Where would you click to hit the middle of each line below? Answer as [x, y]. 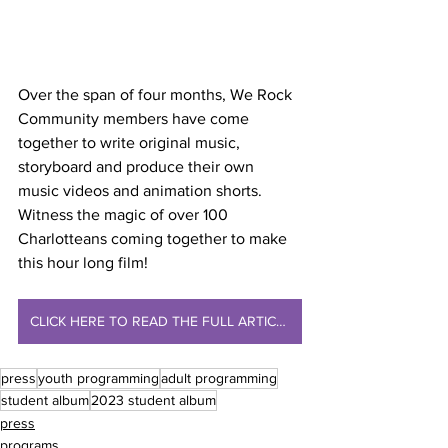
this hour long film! [83, 263]
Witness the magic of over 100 [125, 215]
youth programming [98, 378]
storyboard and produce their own [138, 167]
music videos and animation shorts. [142, 191]
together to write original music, [131, 143]
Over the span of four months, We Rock [157, 95]
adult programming [219, 378]
